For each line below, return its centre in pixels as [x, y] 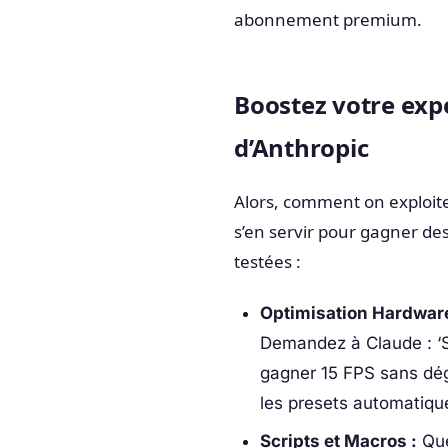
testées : [267, 261]
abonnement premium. [328, 19]
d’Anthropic [301, 147]
